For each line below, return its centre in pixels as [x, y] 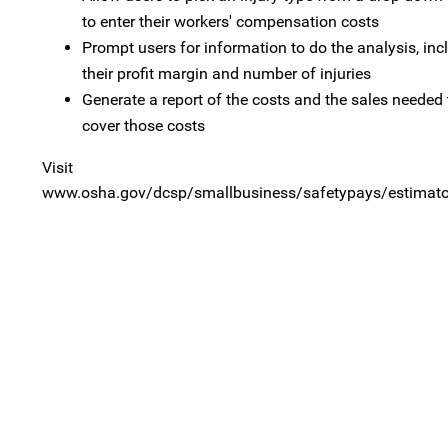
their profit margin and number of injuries [226, 73]
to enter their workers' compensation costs [230, 21]
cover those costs [143, 125]
